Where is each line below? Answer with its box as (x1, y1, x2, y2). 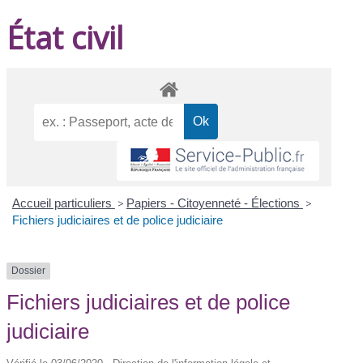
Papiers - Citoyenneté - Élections (126, 196, 303, 211)
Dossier (11, 265, 46, 277)
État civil (6, 15, 124, 58)
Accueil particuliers (11, 196, 115, 211)
